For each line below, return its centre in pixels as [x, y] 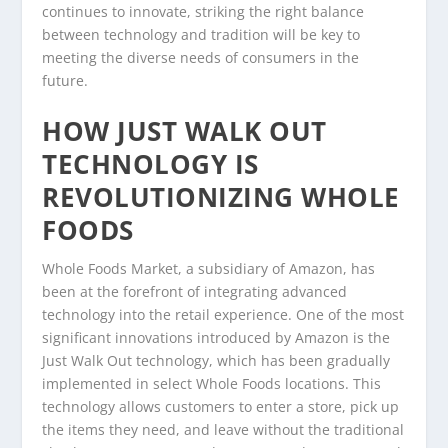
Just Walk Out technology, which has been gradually [216, 360]
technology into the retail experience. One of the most [223, 314]
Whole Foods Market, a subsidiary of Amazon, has [209, 268]
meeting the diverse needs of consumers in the [201, 58]
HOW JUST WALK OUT [184, 130]
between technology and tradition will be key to [201, 35]
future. [65, 81]
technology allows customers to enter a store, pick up [221, 406]
